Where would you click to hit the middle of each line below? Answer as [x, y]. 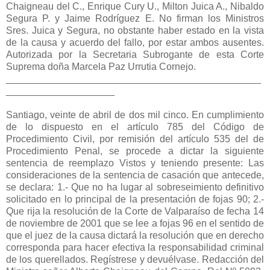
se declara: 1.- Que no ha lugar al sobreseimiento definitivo [135, 187]
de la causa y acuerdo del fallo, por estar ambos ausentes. [135, 42]
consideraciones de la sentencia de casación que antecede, [135, 175]
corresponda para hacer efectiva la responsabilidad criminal [135, 247]
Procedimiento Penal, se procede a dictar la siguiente [135, 151]
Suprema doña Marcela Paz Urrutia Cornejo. [101, 66]
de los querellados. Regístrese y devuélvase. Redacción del [135, 259]
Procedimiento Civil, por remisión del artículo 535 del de [135, 139]
